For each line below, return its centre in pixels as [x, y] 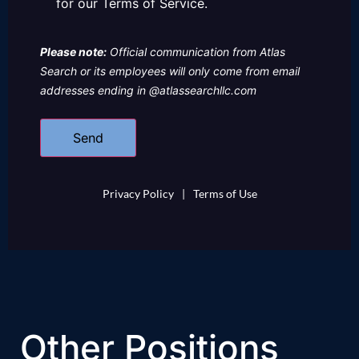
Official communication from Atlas [196, 52]
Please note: [73, 52]
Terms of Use [225, 194]
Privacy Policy [138, 194]
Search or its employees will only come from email [170, 71]
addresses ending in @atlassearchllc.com [148, 91]
